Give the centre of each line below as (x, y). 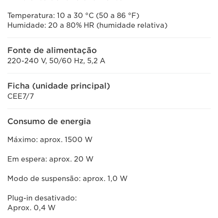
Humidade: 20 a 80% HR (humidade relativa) (87, 25)
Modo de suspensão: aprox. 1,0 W (67, 179)
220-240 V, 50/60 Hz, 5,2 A (56, 61)
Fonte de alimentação (52, 50)
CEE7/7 (21, 96)
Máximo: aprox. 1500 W (51, 140)
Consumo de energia (49, 121)
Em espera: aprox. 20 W (51, 159)
